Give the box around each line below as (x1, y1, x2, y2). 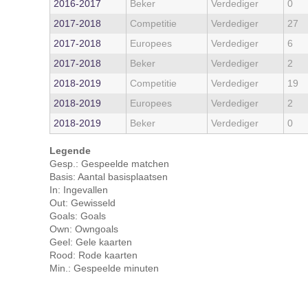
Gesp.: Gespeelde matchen (49, 158, 169, 169)
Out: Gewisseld (49, 197, 115, 208)
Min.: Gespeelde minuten (49, 263, 159, 274)
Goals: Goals (49, 210, 106, 221)
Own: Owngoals (49, 223, 118, 234)
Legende (49, 145, 91, 156)
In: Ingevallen (49, 184, 108, 195)
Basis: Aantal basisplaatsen (49, 171, 168, 182)
